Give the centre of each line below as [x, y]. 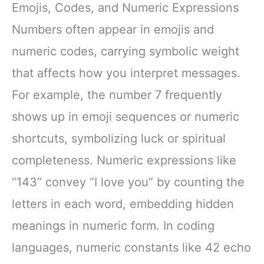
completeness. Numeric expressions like [124, 161]
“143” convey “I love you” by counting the [128, 182]
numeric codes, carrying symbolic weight [126, 52]
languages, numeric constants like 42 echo [131, 248]
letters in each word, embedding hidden [123, 204]
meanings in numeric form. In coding [113, 226]
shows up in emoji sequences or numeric [126, 117]
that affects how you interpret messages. [126, 73]
